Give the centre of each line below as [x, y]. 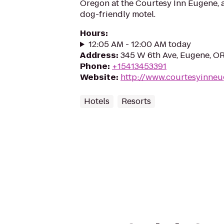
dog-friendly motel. [118, 14]
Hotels [97, 101]
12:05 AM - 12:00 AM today [139, 44]
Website [98, 77]
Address [98, 55]
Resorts [136, 101]
